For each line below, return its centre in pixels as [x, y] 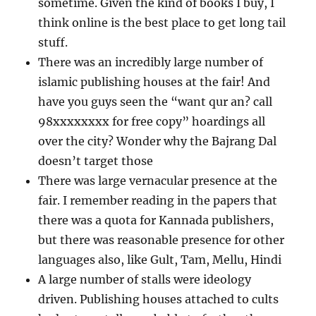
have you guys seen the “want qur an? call [156, 102]
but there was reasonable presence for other [162, 240]
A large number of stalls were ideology [145, 280]
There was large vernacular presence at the [158, 181]
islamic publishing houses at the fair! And [154, 82]
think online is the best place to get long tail [162, 23]
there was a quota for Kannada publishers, [156, 220]
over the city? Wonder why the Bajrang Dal [158, 141]
